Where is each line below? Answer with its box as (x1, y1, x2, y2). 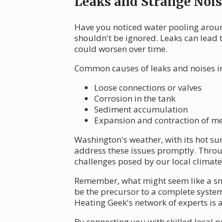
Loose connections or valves (94, 82, 202, 94)
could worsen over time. (74, 43, 167, 55)
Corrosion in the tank (94, 93, 175, 105)
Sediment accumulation (94, 104, 188, 115)
